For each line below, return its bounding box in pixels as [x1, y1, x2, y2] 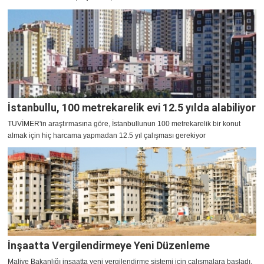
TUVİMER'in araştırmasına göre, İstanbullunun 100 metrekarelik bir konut [8, 120, 240, 128]
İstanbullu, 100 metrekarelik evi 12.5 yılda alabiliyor [8, 101, 256, 114]
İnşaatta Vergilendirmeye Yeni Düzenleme [8, 239, 210, 252]
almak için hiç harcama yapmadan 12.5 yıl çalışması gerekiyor [8, 131, 206, 140]
